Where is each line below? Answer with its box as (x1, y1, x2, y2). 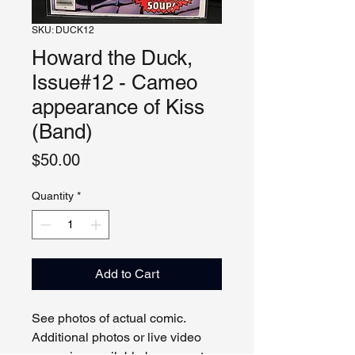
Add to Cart (94, 266, 159, 281)
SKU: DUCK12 (32, 25, 94, 36)
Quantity (32, 189, 74, 202)
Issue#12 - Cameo (32, 71, 197, 94)
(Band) (32, 120, 93, 143)
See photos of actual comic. (32, 311, 189, 326)
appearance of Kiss (32, 95, 204, 119)
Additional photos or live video (32, 330, 201, 345)
